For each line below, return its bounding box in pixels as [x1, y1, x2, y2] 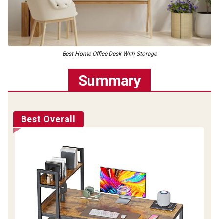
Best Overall [21, 113, 76, 124]
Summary [78, 71, 141, 89]
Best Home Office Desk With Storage [62, 50, 157, 57]
